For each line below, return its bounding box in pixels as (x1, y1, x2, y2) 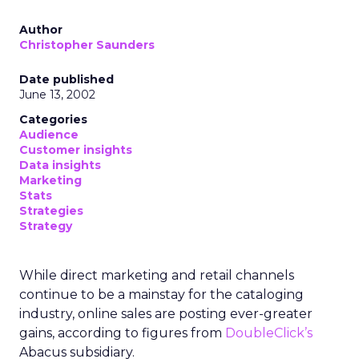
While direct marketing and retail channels (19, 268, 294, 283)
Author (19, 22, 63, 37)
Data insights (19, 158, 101, 172)
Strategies (19, 204, 83, 218)
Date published (19, 72, 114, 87)
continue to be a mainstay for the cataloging (19, 287, 304, 302)
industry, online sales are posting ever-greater (19, 306, 313, 321)
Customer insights (19, 143, 132, 157)
